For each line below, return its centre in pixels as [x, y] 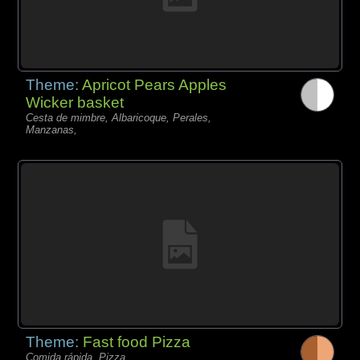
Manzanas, [52, 130]
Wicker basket [75, 103]
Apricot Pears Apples [155, 85]
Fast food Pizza [137, 342]
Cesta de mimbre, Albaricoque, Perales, [119, 118]
